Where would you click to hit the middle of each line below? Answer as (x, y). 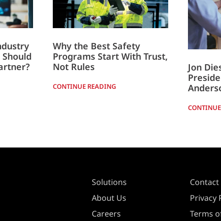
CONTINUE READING (84, 87)
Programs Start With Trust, (110, 56)
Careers (106, 213)
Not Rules (74, 67)
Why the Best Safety (96, 46)
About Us (109, 198)
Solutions (109, 182)
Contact (205, 182)
